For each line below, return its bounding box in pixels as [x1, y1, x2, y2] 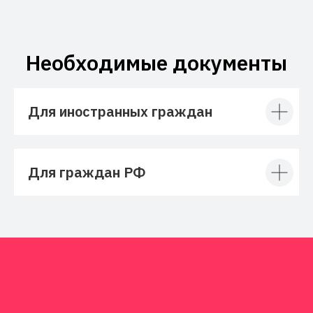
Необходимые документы [26, 49, 287, 77]
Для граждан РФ [28, 163, 145, 182]
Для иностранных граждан [28, 102, 212, 122]
